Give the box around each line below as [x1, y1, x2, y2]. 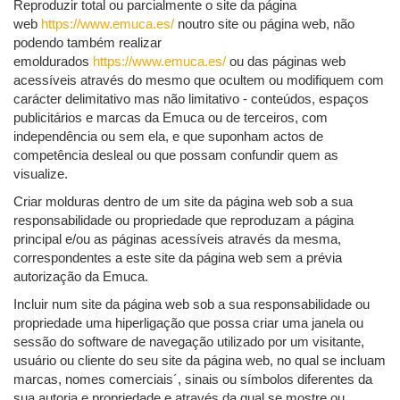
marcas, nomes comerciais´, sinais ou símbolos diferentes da [13, 371, 372, 387]
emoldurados [13, 54, 93, 70]
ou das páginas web [226, 54, 346, 70]
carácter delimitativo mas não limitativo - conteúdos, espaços [13, 91, 369, 107]
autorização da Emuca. [13, 269, 148, 285]
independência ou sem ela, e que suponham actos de [13, 129, 323, 145]
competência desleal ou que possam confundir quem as [13, 147, 338, 163]
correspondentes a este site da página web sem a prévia [13, 250, 342, 266]
